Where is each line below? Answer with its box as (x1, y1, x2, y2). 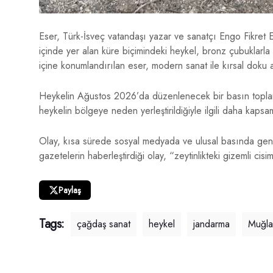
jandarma (193, 217, 230, 232)
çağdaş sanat (77, 217, 130, 232)
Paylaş (58, 184, 81, 197)
